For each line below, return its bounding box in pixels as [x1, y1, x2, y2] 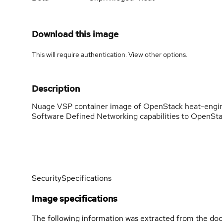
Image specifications [32, 192, 117, 204]
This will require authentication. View [32, 50, 145, 59]
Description [32, 82, 80, 94]
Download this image [32, 28, 118, 40]
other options [145, 50, 186, 59]
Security [32, 173, 61, 183]
